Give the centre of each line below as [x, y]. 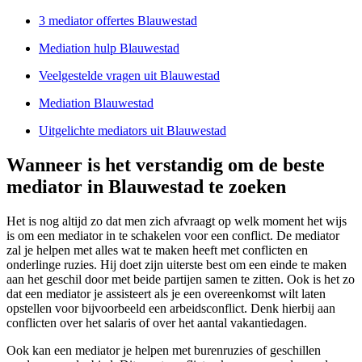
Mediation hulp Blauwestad [109, 48]
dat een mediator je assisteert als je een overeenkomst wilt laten [166, 293]
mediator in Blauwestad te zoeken [146, 186]
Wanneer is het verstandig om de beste [166, 164]
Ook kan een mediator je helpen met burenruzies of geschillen [164, 350]
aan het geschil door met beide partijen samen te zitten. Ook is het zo [181, 279]
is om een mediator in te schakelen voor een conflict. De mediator [173, 235]
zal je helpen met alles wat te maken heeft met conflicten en [157, 250]
